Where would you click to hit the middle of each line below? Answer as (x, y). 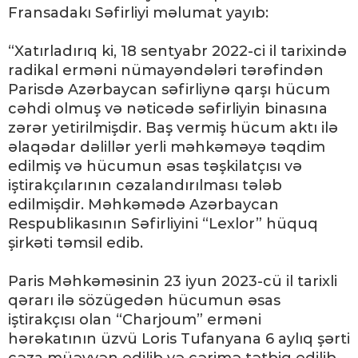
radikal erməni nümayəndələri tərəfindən (166, 70)
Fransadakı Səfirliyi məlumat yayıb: (138, 13)
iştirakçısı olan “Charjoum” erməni (135, 320)
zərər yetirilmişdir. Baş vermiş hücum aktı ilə (173, 128)
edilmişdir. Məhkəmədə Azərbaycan (143, 205)
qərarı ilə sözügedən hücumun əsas (144, 300)
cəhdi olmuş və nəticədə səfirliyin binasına (168, 109)
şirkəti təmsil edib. (76, 243)
